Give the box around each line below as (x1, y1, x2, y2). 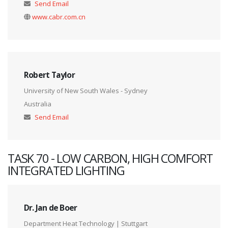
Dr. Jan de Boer (24, 202, 77, 214)
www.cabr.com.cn (32, 12, 85, 22)
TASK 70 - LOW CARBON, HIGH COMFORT (8, 150, 213, 167)
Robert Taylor (24, 69, 75, 81)
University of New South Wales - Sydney (24, 86, 148, 96)
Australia (24, 99, 51, 109)
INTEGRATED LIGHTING (8, 162, 125, 179)
